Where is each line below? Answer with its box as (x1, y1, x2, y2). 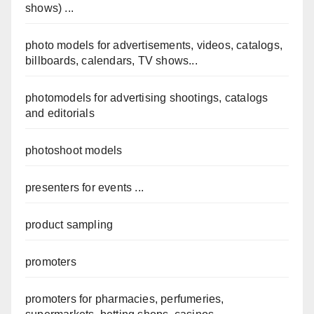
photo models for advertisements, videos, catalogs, (25, 39, 283, 52)
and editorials (25, 107, 95, 120)
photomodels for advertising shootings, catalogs (25, 92, 268, 104)
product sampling (25, 219, 114, 231)
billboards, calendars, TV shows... (25, 55, 198, 67)
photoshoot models (25, 144, 123, 157)
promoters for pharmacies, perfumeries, (25, 293, 224, 306)
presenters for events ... (25, 182, 144, 194)
